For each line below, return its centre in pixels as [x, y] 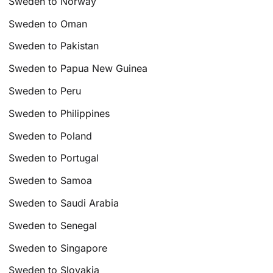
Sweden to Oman [48, 23]
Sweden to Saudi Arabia [64, 203]
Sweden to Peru [45, 91]
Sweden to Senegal [53, 225]
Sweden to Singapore [58, 248]
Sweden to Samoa [51, 181]
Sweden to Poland [51, 136]
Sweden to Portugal [54, 158]
